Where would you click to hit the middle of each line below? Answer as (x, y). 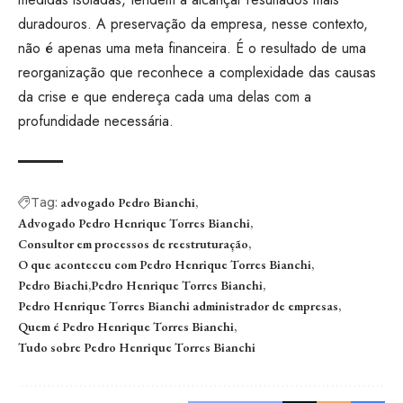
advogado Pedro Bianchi (128, 202)
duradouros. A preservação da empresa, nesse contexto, (193, 23)
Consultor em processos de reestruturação (133, 243)
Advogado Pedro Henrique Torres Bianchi (134, 223)
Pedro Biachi (53, 285)
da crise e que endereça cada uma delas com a (165, 96)
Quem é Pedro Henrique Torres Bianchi (126, 326)
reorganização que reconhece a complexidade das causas (197, 72)
